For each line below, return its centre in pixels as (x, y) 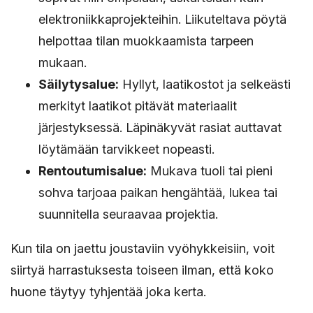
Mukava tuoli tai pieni (210, 171)
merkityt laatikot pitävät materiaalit (138, 106)
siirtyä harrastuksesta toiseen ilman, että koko (142, 270)
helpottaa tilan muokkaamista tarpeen (146, 41)
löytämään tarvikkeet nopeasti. (126, 150)
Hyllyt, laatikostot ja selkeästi (205, 85)
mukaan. (63, 63)
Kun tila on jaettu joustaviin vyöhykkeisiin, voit (143, 249)
